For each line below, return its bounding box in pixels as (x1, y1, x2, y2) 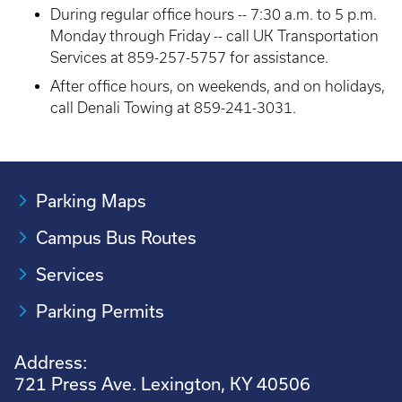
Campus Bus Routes (36, 227, 197, 248)
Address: (14, 352, 87, 372)
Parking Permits (36, 301, 164, 321)
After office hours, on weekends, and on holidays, (50, 78, 385, 94)
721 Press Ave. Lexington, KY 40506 (14, 373, 310, 394)
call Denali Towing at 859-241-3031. (50, 100, 296, 116)
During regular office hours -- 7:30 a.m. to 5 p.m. (50, 6, 377, 22)
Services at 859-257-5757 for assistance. (50, 49, 328, 66)
